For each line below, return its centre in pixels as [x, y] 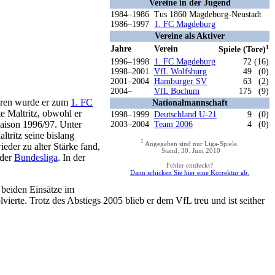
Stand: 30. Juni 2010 [190, 151]
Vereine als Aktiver [190, 36]
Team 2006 [173, 124]
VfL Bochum [177, 91]
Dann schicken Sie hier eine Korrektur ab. [190, 173]
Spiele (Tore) [242, 50]
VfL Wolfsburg [180, 71]
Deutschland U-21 [185, 114]
